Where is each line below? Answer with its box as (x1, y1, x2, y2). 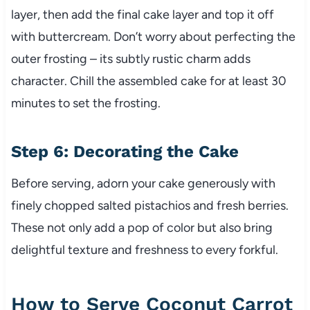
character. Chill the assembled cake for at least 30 (10, 73, 286, 89)
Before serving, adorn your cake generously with (10, 176, 275, 192)
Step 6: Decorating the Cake (10, 142, 239, 162)
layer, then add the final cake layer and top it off (10, 7, 274, 23)
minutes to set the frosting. (10, 95, 161, 111)
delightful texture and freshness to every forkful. (10, 242, 278, 258)
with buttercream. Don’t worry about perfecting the (10, 29, 295, 45)
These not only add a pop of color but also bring (10, 220, 273, 236)
